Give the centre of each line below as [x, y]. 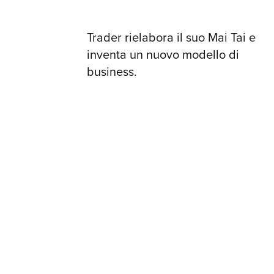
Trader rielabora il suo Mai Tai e [171, 38]
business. [112, 72]
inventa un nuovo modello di [163, 55]
